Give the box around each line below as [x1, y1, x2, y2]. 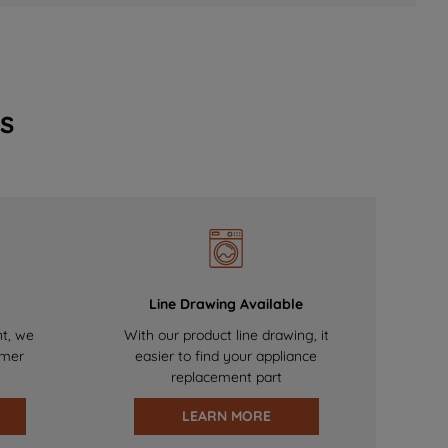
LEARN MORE [181, 407, 271, 426]
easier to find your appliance [135, 347, 317, 366]
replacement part [170, 368, 282, 387]
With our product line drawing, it [123, 326, 329, 345]
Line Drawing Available [149, 295, 303, 314]
